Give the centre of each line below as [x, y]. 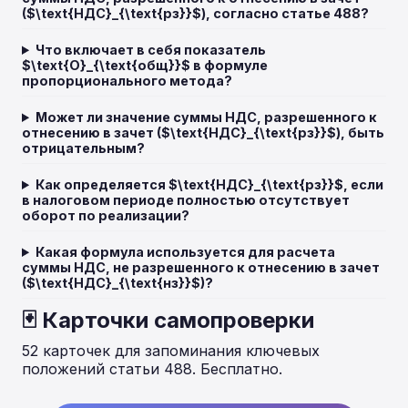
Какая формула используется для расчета [186, 252]
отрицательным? [83, 148]
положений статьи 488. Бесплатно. [152, 369]
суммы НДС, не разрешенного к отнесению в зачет [201, 267]
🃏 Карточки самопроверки [168, 320]
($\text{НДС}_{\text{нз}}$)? [117, 283]
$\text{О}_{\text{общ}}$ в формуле [145, 65]
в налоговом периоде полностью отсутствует [186, 200]
